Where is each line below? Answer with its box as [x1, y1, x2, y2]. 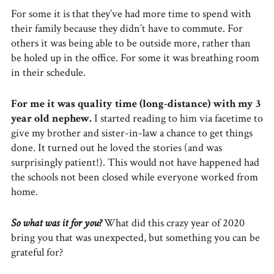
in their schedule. [11, 65, 86, 80]
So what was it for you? [11, 215, 102, 230]
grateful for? [11, 245, 63, 259]
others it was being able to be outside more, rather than [11, 35, 251, 50]
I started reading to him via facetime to [92, 111, 263, 125]
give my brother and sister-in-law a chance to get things [11, 125, 253, 140]
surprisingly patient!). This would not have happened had [11, 155, 259, 169]
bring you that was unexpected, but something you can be [11, 230, 260, 245]
